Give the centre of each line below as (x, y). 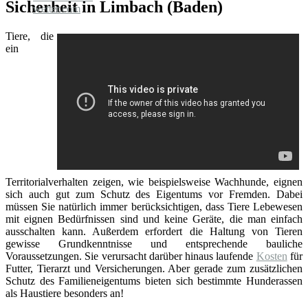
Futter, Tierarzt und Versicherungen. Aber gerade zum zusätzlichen (154, 268)
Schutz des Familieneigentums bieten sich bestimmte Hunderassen (154, 280)
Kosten (272, 256)
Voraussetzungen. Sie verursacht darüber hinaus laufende (131, 256)
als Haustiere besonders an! (65, 293)
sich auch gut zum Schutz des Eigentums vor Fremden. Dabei (154, 194)
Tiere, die (30, 36)
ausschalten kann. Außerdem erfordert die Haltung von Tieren (154, 231)
